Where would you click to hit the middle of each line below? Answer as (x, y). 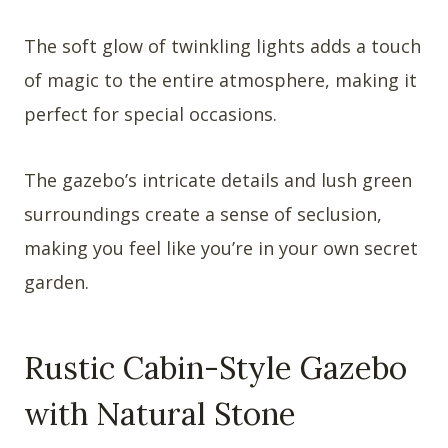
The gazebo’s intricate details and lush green (218, 179)
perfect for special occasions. (150, 113)
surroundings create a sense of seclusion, (203, 213)
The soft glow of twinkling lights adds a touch (222, 45)
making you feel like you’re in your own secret (221, 247)
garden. (56, 281)
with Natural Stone (160, 414)
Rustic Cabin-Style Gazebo (215, 368)
